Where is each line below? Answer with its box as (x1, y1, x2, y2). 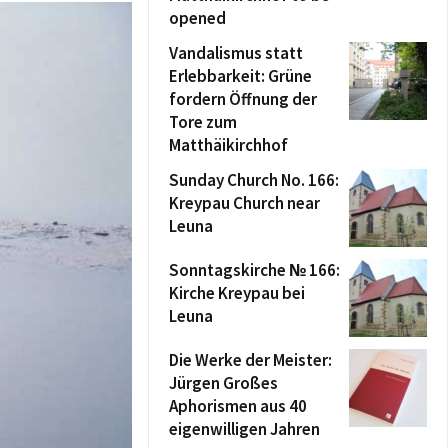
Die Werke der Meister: (169, 349, 332, 371)
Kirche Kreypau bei (169, 282, 305, 304)
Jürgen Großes (169, 372, 278, 394)
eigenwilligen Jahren (169, 418, 320, 440)
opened (169, 7, 226, 29)
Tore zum (169, 111, 237, 133)
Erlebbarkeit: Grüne (169, 65, 312, 87)
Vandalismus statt (169, 42, 303, 64)
